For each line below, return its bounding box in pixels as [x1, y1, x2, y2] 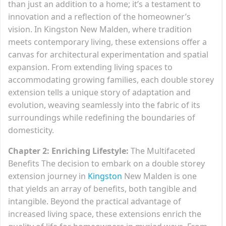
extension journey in [8, 170, 88, 182]
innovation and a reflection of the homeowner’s [8, 11, 191, 22]
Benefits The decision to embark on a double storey [8, 157, 205, 169]
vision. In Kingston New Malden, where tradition [8, 23, 192, 35]
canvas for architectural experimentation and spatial [8, 48, 208, 60]
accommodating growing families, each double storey [8, 74, 214, 85]
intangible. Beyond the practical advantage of [8, 195, 181, 207]
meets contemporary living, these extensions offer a [8, 36, 207, 47]
